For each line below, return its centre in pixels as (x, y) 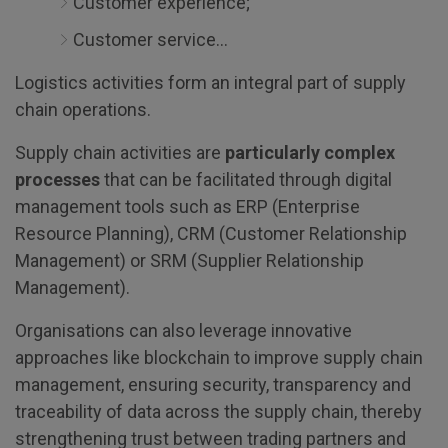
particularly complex (310, 152)
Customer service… (150, 39)
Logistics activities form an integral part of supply (210, 82)
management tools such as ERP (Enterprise (187, 206)
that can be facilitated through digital (246, 179)
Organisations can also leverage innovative (183, 330)
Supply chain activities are (120, 152)
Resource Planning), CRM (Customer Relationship (211, 233)
